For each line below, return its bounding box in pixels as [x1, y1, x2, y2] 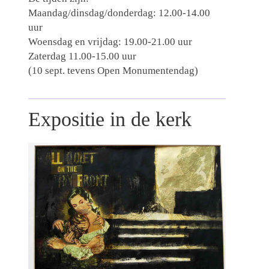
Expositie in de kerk [28, 108, 192, 131]
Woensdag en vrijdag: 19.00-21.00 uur [28, 36, 192, 48]
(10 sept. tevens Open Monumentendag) [28, 65, 198, 77]
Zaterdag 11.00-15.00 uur [28, 50, 136, 62]
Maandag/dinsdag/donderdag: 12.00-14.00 [28, 7, 210, 19]
